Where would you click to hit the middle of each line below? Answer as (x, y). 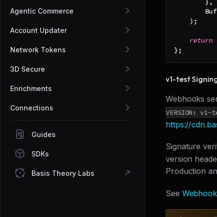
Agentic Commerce (42, 11)
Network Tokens (38, 49)
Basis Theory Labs (63, 173)
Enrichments (31, 88)
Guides (44, 134)
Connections (32, 108)
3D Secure (28, 69)
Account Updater (39, 30)
